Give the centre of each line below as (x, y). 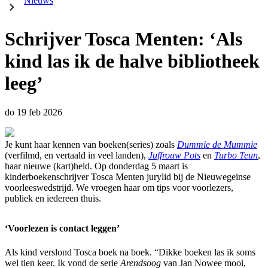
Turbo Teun (236, 156)
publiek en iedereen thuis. (53, 199)
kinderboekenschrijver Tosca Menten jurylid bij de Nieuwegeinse (128, 177)
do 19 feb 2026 (33, 112)
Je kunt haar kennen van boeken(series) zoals (91, 145)
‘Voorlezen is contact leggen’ (62, 229)
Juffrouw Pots (174, 156)
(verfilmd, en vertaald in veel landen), (77, 156)
